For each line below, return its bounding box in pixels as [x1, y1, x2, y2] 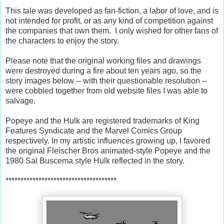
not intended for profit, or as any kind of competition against [5, 16, 213, 25]
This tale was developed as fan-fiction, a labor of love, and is [5, 6, 218, 15]
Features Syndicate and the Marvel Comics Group [5, 126, 182, 135]
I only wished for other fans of [115, 26, 218, 35]
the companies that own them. [5, 26, 111, 35]
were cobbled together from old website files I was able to [5, 86, 207, 95]
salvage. [5, 96, 37, 105]
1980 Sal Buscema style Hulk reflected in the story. [5, 156, 186, 165]
